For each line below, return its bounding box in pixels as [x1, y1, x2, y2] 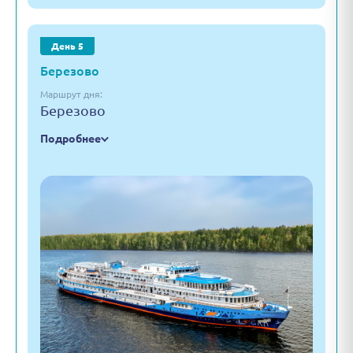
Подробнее [40, 132, 101, 145]
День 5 [51, 41, 84, 51]
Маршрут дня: [40, 89, 102, 99]
